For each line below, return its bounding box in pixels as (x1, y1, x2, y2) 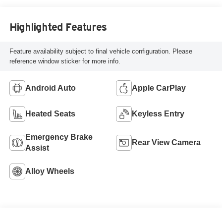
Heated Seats (25, 109, 75, 118)
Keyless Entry (132, 109, 184, 118)
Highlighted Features (9, 21, 107, 33)
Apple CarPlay (132, 83, 186, 92)
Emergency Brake (25, 132, 93, 141)
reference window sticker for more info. (9, 57, 120, 65)
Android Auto (25, 83, 76, 92)
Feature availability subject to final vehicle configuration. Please (9, 47, 192, 55)
